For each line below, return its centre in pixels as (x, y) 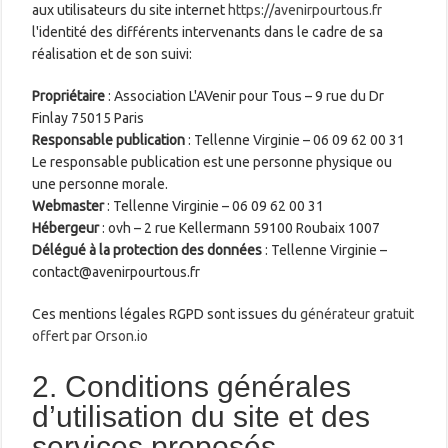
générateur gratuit (357, 313)
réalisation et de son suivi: (112, 53)
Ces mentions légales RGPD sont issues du (166, 313)
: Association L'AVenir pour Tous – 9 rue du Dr (245, 95)
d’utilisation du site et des (201, 416)
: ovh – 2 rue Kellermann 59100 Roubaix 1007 (240, 227)
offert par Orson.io (90, 335)
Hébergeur (66, 227)
